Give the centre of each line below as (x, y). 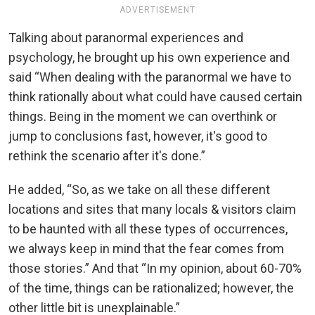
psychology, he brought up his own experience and (149, 57)
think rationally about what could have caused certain (155, 96)
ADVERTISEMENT (157, 9)
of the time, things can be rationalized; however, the (151, 288)
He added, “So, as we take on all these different (139, 189)
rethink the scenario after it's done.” (107, 155)
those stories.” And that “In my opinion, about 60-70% (155, 268)
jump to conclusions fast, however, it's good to (138, 136)
